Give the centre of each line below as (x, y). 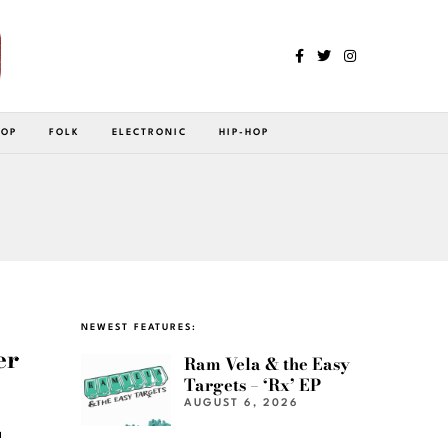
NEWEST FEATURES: (139, 327)
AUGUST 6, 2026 (242, 403)
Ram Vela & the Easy (267, 363)
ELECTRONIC (149, 132)
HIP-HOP (244, 132)
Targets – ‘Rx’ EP (253, 384)
